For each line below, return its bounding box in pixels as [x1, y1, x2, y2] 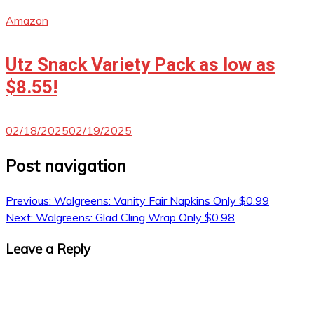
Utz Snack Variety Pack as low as [6, 53, 275, 75]
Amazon [6, 13, 48, 28]
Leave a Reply [6, 240, 90, 257]
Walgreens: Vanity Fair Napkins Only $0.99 [54, 193, 269, 208]
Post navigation [6, 155, 126, 177]
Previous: [6, 193, 51, 208]
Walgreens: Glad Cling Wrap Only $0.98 [36, 210, 235, 225]
